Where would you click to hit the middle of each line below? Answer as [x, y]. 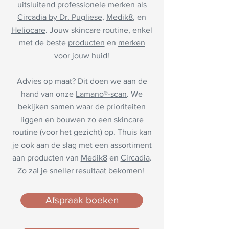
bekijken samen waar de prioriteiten [82, 107]
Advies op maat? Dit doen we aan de [82, 81]
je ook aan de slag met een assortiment [82, 145]
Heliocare [28, 30]
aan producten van [46, 158]
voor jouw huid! [82, 56]
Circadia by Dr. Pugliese [60, 17]
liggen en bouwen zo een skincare [82, 120]
